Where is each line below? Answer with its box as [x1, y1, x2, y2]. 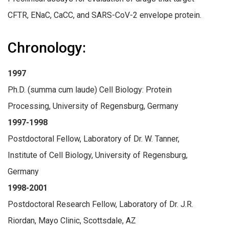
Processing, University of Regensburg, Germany [8, 101, 178, 111]
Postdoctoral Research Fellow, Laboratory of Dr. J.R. [8, 199, 193, 209]
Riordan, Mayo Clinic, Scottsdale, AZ [8, 215, 136, 225]
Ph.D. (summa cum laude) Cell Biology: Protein [8, 84, 172, 95]
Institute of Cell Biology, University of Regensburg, [8, 150, 188, 160]
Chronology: [8, 39, 86, 56]
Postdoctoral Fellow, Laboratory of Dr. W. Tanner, [8, 133, 179, 144]
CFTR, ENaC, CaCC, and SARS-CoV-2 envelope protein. [8, 10, 201, 20]
